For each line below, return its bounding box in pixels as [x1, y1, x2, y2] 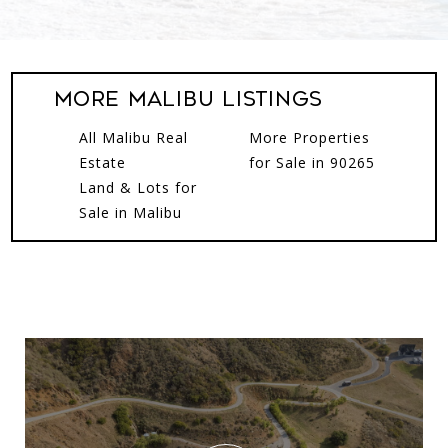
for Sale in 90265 [248, 153, 375, 172]
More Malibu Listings [54, 88, 324, 111]
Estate [79, 153, 127, 172]
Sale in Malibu [79, 203, 183, 222]
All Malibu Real [79, 128, 189, 147]
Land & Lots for [79, 178, 198, 197]
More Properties [248, 128, 370, 147]
